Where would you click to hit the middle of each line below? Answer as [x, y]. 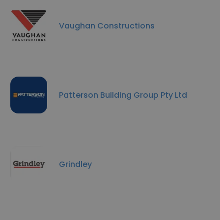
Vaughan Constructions [107, 26]
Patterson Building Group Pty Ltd [123, 95]
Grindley [75, 164]
